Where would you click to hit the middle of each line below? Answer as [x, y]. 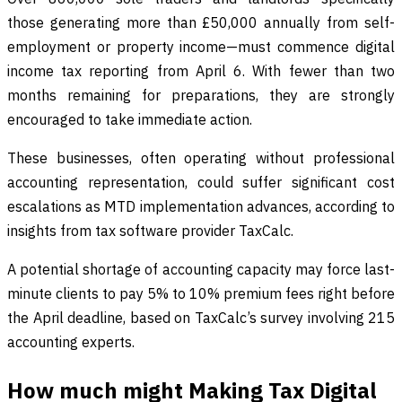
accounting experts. [71, 341]
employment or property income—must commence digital [201, 46]
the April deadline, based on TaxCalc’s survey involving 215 [201, 317]
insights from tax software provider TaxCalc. [150, 230]
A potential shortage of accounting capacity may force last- [201, 269]
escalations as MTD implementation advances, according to [201, 206]
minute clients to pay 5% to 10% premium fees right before [201, 293]
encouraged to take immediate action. [130, 119]
